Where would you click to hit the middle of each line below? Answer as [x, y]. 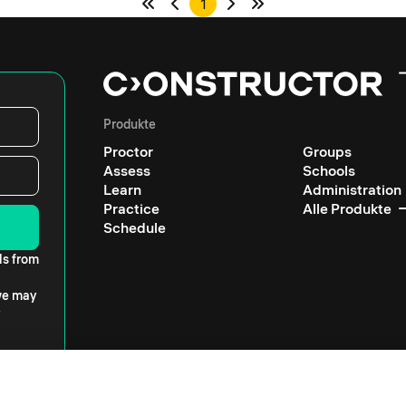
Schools [329, 170]
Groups [328, 151]
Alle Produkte [348, 208]
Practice [131, 208]
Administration [353, 189]
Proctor [128, 151]
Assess [126, 170]
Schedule [134, 227]
